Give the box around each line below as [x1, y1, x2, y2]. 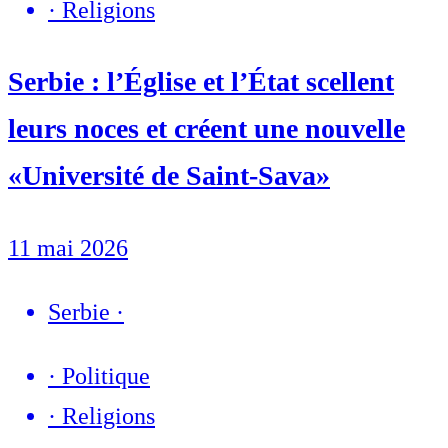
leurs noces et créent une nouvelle [8, 113, 405, 145]
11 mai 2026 [8, 234, 128, 261]
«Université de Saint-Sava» [8, 160, 330, 192]
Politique [62, 362, 150, 389]
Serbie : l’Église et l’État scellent [8, 66, 394, 98]
